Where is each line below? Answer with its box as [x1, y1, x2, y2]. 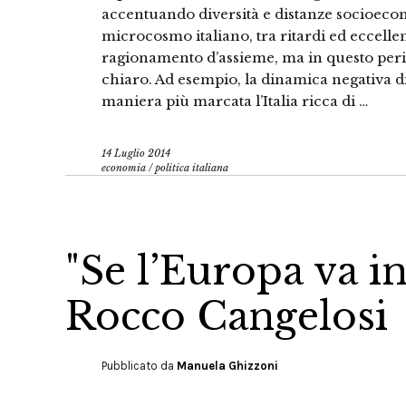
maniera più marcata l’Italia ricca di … [101, 92, 368, 110]
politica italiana [155, 161, 228, 174]
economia [101, 161, 146, 174]
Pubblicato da [101, 359, 177, 372]
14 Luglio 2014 [101, 147, 170, 159]
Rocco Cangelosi [65, 293, 388, 340]
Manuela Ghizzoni [177, 359, 278, 372]
